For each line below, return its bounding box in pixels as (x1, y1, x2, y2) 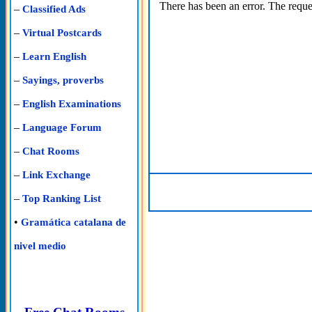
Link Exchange (22, 169, 91, 180)
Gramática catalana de (21, 217, 126, 228)
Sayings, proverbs (22, 75, 104, 86)
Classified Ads (22, 3, 86, 15)
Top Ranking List (22, 193, 101, 204)
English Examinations (22, 98, 121, 109)
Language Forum (22, 122, 102, 133)
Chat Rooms (22, 146, 79, 157)
